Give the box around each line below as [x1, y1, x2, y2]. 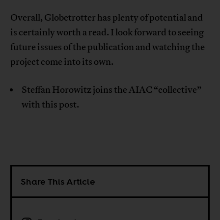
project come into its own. [10, 56, 114, 68]
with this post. [21, 99, 79, 111]
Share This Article [21, 175, 96, 188]
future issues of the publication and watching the [10, 41, 205, 54]
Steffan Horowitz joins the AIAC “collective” [21, 84, 201, 96]
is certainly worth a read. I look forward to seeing [10, 27, 204, 39]
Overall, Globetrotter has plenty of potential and [10, 12, 203, 24]
